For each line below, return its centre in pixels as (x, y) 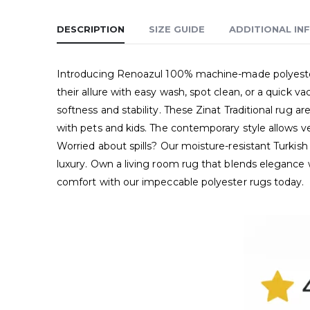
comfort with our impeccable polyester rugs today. (181, 182)
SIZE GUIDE (177, 29)
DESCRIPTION (91, 29)
